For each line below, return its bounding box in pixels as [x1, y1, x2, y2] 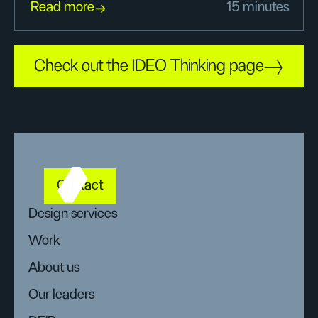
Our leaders [28, 287, 94, 302]
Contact [57, 177, 103, 192]
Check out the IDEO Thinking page [34, 57, 264, 75]
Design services [28, 207, 117, 221]
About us [28, 261, 79, 275]
